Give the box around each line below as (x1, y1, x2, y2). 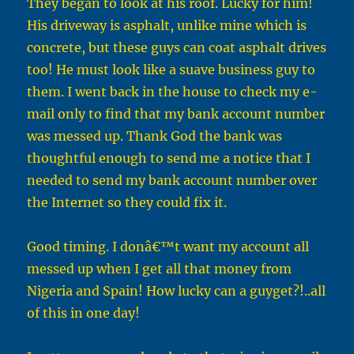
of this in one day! (27, 305, 141, 322)
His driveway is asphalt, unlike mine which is (27, 17, 307, 34)
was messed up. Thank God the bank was (27, 128, 283, 145)
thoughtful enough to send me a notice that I (27, 150, 311, 167)
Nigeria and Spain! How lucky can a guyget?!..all (27, 283, 326, 299)
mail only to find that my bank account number (27, 106, 326, 122)
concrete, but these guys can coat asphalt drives (27, 40, 327, 56)
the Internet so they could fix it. (27, 194, 228, 211)
